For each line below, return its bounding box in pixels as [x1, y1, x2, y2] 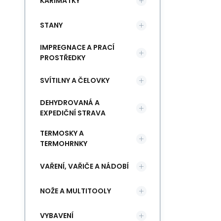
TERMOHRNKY [40, 139, 87, 148]
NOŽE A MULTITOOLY [40, 185, 111, 196]
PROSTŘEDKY [40, 53, 85, 63]
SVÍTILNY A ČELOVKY [40, 75, 110, 85]
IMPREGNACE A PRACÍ [40, 42, 114, 52]
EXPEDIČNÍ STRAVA [40, 108, 106, 118]
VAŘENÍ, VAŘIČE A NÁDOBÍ [40, 161, 129, 171]
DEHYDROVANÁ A [40, 98, 100, 108]
